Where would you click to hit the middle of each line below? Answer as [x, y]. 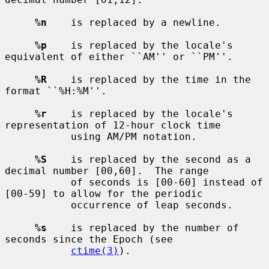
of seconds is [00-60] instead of [38, 182]
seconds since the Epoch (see [89, 239]
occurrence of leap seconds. [38, 205]
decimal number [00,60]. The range [107, 171]
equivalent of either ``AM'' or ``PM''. [119, 56]
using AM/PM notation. [38, 136]
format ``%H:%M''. [56, 91]
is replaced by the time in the [149, 79]
